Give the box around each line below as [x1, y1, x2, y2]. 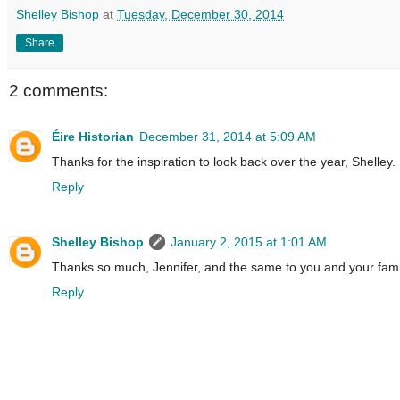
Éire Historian [52, 129, 134, 145]
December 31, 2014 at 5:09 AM [139, 129, 316, 145]
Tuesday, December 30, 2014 [117, 6, 284, 21]
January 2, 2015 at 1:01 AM [171, 235, 327, 250]
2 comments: [9, 80, 108, 100]
